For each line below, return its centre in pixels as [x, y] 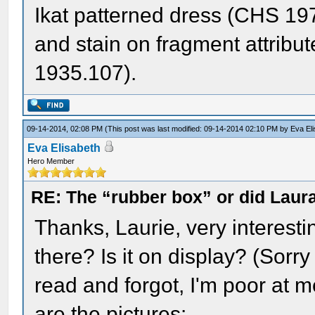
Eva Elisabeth [64, 148]
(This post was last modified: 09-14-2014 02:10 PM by [198, 129]
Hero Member [51, 161]
